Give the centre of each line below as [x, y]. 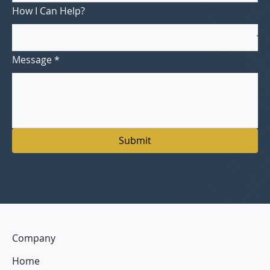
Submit [135, 140]
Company [34, 238]
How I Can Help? [49, 11]
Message [32, 59]
